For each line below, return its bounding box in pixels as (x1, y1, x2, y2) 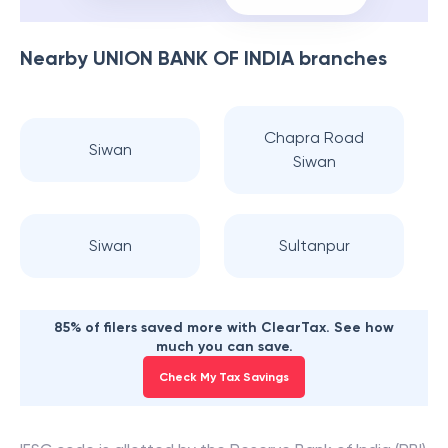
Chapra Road (264, 128, 364, 147)
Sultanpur (278, 236, 350, 255)
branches (294, 46, 387, 70)
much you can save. (155, 338, 293, 355)
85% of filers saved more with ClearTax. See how (54, 319, 394, 336)
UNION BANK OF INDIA (93, 46, 294, 70)
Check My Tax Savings (159, 370, 289, 384)
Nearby (20, 46, 93, 70)
